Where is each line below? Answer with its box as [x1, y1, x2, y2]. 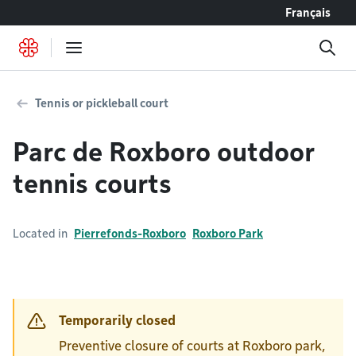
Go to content [20, 6, 82, 18]
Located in [13, 227, 68, 240]
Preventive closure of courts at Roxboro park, [59, 339, 325, 354]
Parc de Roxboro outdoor [13, 137, 315, 168]
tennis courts [13, 168, 172, 199]
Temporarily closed [59, 313, 176, 328]
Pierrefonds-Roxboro [74, 227, 186, 240]
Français [285, 6, 331, 19]
